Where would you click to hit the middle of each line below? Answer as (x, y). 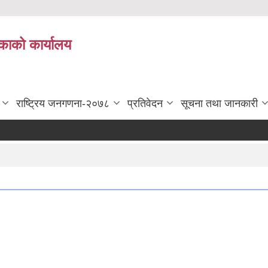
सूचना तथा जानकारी (219, 104)
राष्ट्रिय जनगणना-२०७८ (63, 104)
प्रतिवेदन (145, 104)
